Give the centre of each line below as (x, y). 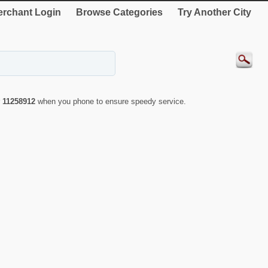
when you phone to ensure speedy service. (112, 102)
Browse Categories (119, 12)
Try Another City (214, 12)
